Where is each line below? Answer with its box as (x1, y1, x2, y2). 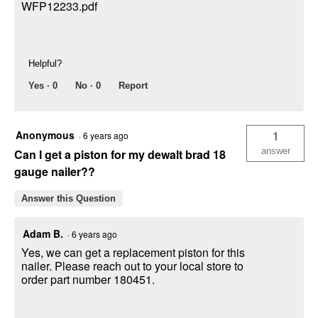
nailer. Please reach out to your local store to (21, 258, 243, 275)
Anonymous (16, 128, 75, 143)
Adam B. (23, 226, 63, 241)
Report (119, 80, 148, 92)
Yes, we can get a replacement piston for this (21, 244, 245, 261)
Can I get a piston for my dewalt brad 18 (14, 146, 226, 163)
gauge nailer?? (14, 163, 95, 180)
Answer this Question (21, 193, 116, 204)
